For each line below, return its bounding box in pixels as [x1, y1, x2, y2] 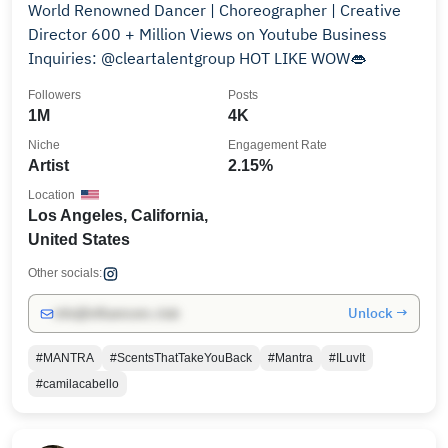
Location [28, 188, 75, 202]
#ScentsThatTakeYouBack [110, 351, 252, 365]
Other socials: [28, 266, 102, 280]
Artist [28, 157, 69, 174]
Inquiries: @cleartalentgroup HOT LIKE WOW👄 [28, 48, 366, 68]
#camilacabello [36, 377, 119, 391]
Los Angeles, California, [28, 207, 208, 224]
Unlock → [348, 304, 408, 322]
